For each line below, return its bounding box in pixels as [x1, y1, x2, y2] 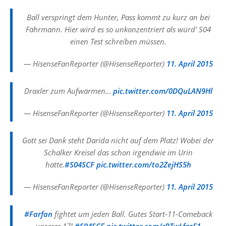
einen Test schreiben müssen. [70, 36, 166, 46]
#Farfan [24, 209, 52, 219]
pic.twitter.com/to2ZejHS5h [96, 159, 191, 169]
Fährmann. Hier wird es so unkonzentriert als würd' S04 [25, 24, 211, 34]
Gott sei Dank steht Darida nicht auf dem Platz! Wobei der [22, 135, 214, 145]
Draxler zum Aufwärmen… [24, 86, 113, 96]
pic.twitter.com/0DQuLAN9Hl [112, 86, 212, 96]
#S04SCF [64, 159, 94, 169]
